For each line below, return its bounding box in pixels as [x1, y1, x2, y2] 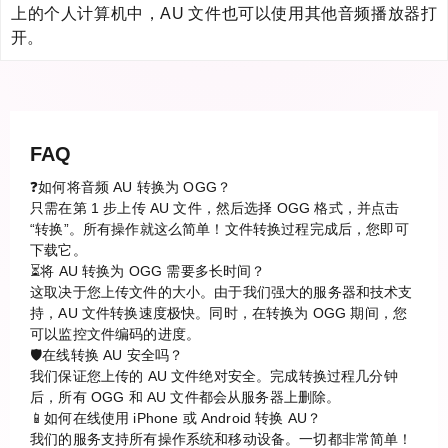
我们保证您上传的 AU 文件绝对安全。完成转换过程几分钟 [30, 367, 398, 384]
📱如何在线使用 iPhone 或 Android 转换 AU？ [30, 409, 322, 426]
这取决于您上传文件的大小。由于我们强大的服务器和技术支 [30, 283, 413, 300]
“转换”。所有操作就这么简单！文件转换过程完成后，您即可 [30, 220, 409, 237]
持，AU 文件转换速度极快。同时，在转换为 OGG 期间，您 [30, 304, 408, 321]
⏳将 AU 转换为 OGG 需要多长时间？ [30, 262, 266, 279]
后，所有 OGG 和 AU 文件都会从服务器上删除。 [30, 388, 341, 405]
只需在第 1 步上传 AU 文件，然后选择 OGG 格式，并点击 [30, 199, 400, 216]
